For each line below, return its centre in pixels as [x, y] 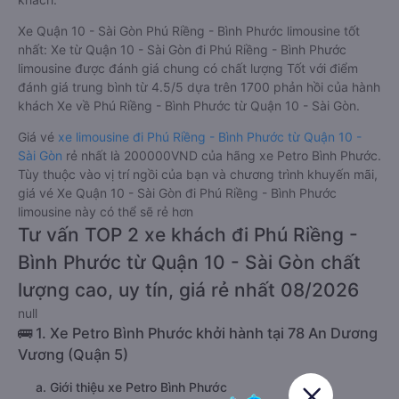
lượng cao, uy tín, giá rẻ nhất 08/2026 [188, 290]
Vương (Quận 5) [73, 354]
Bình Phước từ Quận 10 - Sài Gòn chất [189, 262]
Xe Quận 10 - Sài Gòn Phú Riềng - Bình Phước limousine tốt [189, 31]
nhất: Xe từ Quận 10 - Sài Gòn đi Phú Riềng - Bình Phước [182, 49]
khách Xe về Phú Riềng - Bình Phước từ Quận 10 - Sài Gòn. [189, 106]
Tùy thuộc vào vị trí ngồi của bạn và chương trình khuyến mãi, [198, 174]
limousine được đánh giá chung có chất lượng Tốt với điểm [188, 68]
